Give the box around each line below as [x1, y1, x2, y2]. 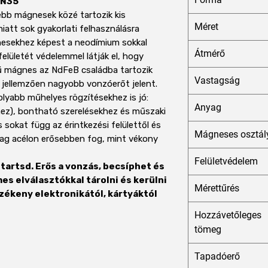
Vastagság [194, 75, 240, 87]
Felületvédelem [194, 156, 258, 167]
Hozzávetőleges [194, 209, 261, 221]
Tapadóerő [194, 251, 240, 263]
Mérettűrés [194, 182, 239, 194]
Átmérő [194, 48, 225, 60]
